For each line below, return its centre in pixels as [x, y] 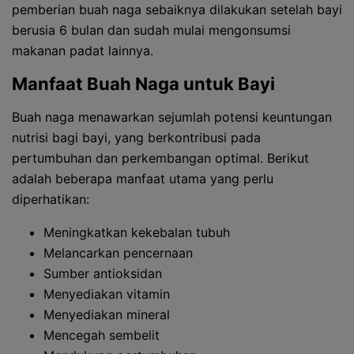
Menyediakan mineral [107, 314]
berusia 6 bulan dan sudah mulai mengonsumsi [151, 30]
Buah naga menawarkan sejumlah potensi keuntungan [172, 117]
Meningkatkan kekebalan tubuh [137, 232]
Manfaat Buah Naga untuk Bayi [143, 84]
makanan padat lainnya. [83, 51]
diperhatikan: [51, 199]
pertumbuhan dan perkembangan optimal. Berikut [160, 158]
